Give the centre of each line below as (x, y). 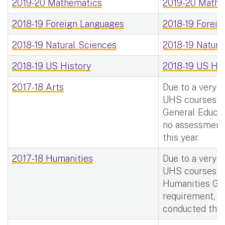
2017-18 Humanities (52, 158)
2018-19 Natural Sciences (64, 45)
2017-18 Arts (38, 87)
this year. (181, 137)
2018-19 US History (51, 66)
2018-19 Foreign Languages (68, 24)
